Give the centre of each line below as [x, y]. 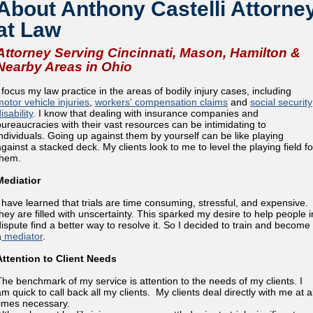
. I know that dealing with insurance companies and [146, 113]
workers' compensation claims [161, 102]
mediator [22, 236]
